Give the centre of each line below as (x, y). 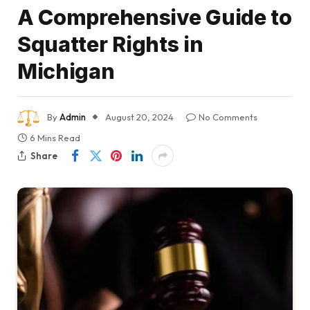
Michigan (66, 72)
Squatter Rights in (110, 45)
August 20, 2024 (139, 117)
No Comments (228, 117)
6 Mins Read (55, 138)
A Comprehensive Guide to (155, 18)
